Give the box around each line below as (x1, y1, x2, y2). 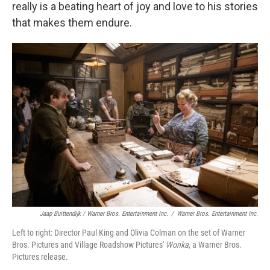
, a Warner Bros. (189, 239, 242, 250)
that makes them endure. (12, 16, 132, 29)
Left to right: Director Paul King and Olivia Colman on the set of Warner (12, 227, 245, 237)
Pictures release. (12, 251, 68, 262)
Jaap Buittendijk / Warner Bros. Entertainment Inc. (40, 209, 168, 218)
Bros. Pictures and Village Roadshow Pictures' (12, 239, 166, 250)
